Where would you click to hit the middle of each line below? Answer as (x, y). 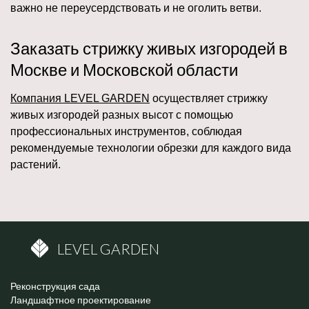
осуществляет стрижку (209, 99)
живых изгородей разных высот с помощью (122, 115)
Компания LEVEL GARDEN (80, 99)
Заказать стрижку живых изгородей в (149, 48)
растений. (36, 165)
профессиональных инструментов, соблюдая (126, 132)
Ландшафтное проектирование (81, 300)
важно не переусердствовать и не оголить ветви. (136, 8)
